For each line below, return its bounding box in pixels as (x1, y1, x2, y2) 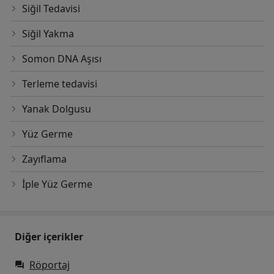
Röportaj (29, 258, 70, 272)
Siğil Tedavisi (22, 2, 80, 16)
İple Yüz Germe (22, 177, 92, 191)
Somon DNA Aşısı (22, 52, 102, 66)
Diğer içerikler (15, 230, 83, 244)
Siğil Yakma (22, 27, 74, 41)
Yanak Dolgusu (22, 102, 91, 116)
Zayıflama (22, 152, 67, 166)
